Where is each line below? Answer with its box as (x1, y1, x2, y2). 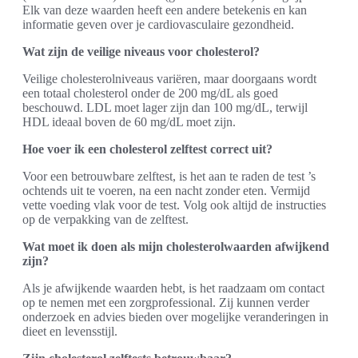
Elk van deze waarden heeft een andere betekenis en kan (22, 3, 307, 17)
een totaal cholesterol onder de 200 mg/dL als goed (22, 86, 278, 100)
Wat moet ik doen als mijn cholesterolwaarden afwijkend (22, 240, 329, 253)
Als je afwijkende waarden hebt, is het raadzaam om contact (22, 281, 324, 295)
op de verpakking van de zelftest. (22, 213, 189, 226)
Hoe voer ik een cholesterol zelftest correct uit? (22, 142, 272, 156)
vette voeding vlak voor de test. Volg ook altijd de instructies (22, 198, 326, 212)
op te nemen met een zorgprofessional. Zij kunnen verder (22, 296, 309, 309)
